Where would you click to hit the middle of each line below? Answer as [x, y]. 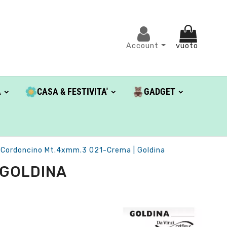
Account [144, 46]
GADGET [159, 92]
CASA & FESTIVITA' [72, 92]
